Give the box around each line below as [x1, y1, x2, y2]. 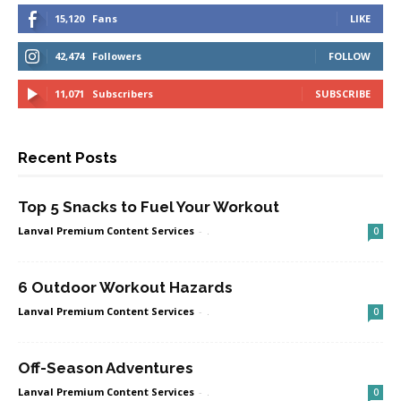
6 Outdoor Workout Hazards [18, 278, 233, 296]
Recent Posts [18, 149, 117, 166]
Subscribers [92, 87, 153, 100]
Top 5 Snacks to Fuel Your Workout [18, 198, 279, 216]
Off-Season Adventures [18, 359, 193, 377]
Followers [92, 49, 141, 63]
